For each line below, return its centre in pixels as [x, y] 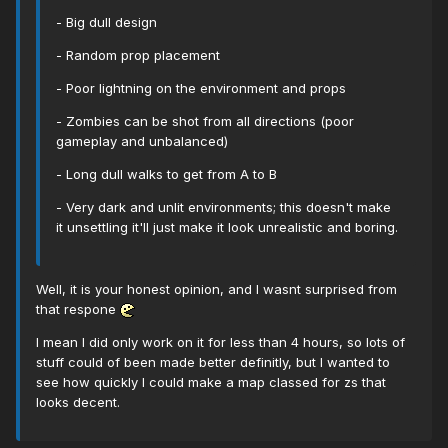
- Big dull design [106, 22]
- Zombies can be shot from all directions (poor [205, 121]
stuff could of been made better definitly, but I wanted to [213, 362]
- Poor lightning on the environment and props [201, 88]
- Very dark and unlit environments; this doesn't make [223, 207]
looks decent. [78, 402]
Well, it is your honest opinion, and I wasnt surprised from [216, 289]
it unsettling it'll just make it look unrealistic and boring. [227, 227]
